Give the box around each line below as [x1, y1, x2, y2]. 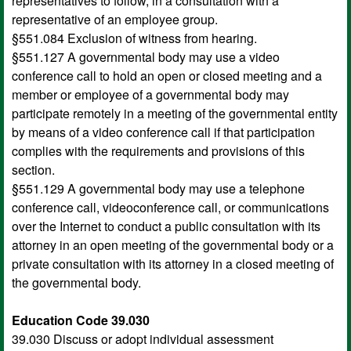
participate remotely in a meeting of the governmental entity [12, 103, 338, 122]
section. [12, 160, 55, 179]
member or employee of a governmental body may [12, 85, 289, 103]
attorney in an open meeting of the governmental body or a [12, 235, 334, 254]
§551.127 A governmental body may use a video [12, 47, 280, 66]
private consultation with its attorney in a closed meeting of [12, 254, 334, 273]
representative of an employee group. [12, 9, 218, 28]
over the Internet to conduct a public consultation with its [12, 216, 320, 235]
